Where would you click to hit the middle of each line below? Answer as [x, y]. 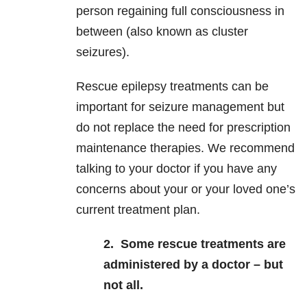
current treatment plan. [138, 210]
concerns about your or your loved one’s [186, 189]
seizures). [105, 52]
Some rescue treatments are [203, 244]
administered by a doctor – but [193, 265]
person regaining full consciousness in [180, 11]
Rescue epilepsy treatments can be [172, 87]
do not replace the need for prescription [183, 128]
